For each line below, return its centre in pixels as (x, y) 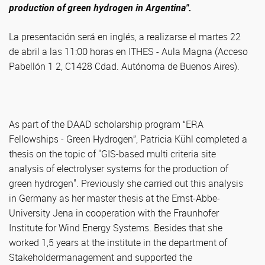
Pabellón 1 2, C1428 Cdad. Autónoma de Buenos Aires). (124, 66)
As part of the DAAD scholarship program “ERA (106, 124)
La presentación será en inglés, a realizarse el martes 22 (125, 37)
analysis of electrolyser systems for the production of (119, 169)
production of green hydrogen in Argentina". (100, 8)
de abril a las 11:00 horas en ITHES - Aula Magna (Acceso (128, 51)
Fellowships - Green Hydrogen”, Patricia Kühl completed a (128, 139)
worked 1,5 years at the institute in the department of (118, 243)
